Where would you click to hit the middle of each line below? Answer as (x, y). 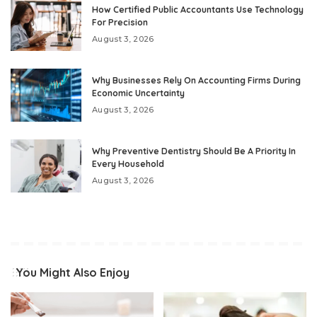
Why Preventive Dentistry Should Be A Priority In (194, 151)
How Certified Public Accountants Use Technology (198, 9)
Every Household (128, 163)
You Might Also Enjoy (73, 272)
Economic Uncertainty (138, 93)
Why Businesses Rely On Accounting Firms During (196, 80)
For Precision (120, 22)
